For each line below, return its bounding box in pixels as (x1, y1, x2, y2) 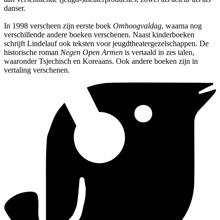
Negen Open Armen (60, 48, 123, 57)
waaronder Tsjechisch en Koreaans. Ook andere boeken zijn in (4, 57, 198, 66)
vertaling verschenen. (4, 66, 70, 75)
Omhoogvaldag (113, 22, 162, 30)
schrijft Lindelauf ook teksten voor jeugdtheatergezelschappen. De (4, 39, 209, 48)
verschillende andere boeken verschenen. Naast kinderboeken (4, 30, 194, 39)
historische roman (4, 48, 60, 57)
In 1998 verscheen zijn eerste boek (4, 22, 113, 30)
